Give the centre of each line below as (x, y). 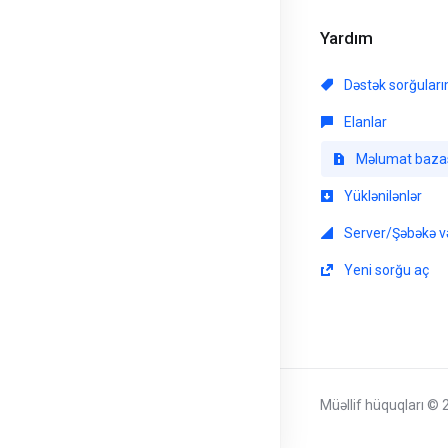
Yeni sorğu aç (385, 270)
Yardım (342, 38)
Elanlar (364, 122)
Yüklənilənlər (381, 196)
